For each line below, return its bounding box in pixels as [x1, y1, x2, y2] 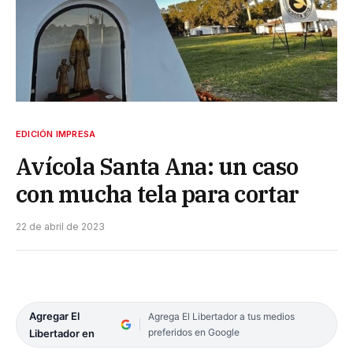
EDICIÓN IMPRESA [16, 128, 96, 139]
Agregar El [29, 309, 80, 322]
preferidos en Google [147, 325, 240, 338]
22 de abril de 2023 [16, 220, 105, 232]
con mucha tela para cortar [16, 178, 299, 209]
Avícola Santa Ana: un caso [16, 150, 299, 181]
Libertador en [29, 326, 95, 340]
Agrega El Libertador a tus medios [147, 310, 295, 322]
